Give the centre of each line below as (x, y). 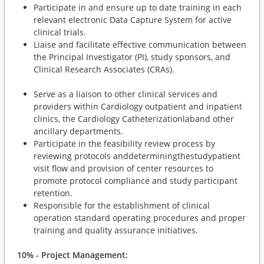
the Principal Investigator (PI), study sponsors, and (132, 57)
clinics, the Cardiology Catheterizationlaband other (134, 119)
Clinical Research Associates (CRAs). (104, 69)
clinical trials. (60, 32)
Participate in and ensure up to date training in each (138, 7)
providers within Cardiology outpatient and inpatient (138, 106)
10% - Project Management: (72, 255)
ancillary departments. (78, 131)
